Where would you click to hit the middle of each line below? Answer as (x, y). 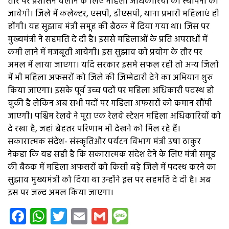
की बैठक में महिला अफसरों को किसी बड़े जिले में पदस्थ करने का (112, 168)
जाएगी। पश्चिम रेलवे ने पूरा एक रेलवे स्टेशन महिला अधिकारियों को (114, 117)
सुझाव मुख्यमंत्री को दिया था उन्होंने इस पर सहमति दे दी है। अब (109, 180)
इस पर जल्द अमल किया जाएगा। (61, 193)
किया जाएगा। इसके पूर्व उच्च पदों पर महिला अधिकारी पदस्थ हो (111, 91)
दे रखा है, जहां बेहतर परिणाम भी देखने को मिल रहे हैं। (94, 129)
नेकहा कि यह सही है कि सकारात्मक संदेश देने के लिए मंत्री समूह (112, 155)
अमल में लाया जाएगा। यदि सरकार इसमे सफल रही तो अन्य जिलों (113, 65)
